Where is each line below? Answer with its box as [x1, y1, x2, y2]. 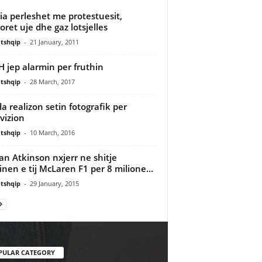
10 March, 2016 [29, 127, 75, 137]
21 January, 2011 [29, 37, 79, 46]
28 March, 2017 [29, 77, 75, 86]
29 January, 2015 [29, 178, 79, 188]
